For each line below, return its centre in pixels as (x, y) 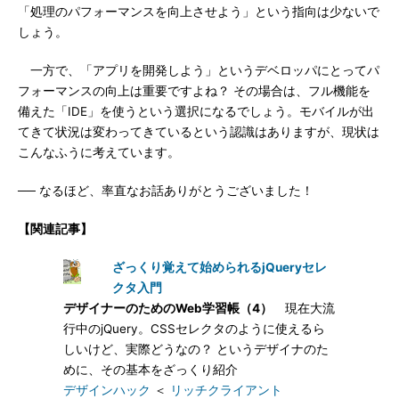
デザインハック (107, 390)
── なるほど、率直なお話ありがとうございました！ (166, 191)
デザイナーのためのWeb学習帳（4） (168, 308)
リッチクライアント (226, 390)
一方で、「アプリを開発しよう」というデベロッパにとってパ (199, 70)
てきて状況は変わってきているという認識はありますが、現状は (199, 132)
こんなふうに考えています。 (99, 152)
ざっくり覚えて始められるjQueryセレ (220, 267)
